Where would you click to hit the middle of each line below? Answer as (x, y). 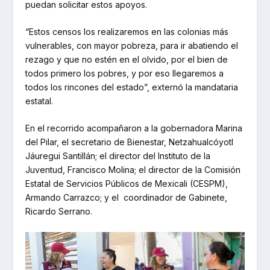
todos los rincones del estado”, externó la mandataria (132, 87)
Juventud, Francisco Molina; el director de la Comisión (133, 170)
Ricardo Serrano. (59, 212)
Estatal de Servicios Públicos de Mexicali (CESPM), (127, 184)
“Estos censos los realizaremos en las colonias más (127, 31)
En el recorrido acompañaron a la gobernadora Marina (134, 128)
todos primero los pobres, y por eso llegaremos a (125, 73)
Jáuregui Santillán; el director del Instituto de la (118, 156)
